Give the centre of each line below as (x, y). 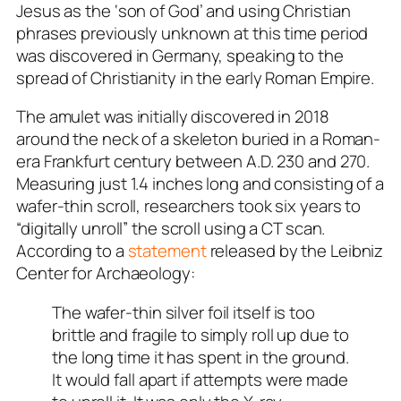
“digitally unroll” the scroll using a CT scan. (171, 229)
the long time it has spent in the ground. (200, 357)
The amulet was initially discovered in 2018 (173, 117)
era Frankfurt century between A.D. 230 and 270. (195, 162)
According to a (72, 251)
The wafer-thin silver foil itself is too (183, 312)
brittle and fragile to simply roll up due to (200, 334)
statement (167, 251)
